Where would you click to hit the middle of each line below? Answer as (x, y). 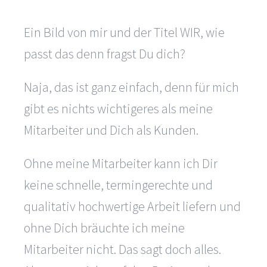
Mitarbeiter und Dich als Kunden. (111, 130)
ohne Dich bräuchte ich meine (104, 228)
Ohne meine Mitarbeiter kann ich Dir (121, 164)
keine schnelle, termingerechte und (118, 185)
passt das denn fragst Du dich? (105, 54)
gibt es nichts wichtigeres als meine (118, 109)
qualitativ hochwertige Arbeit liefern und (132, 207)
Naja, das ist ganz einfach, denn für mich (131, 87)
